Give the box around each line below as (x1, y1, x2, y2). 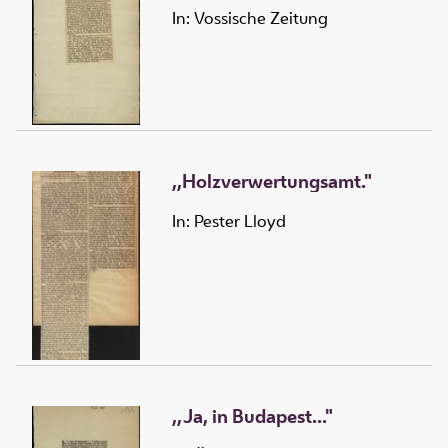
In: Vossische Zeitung (172, 7, 328, 30)
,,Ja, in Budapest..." (172, 402, 333, 429)
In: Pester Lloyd (172, 210, 286, 233)
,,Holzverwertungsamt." (172, 167, 372, 194)
